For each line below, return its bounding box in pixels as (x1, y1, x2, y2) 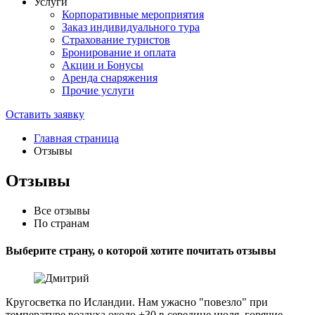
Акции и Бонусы (62, 59, 143, 71)
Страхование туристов (62, 34, 170, 46)
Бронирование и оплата (62, 46, 176, 58)
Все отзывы (34, 204, 90, 217)
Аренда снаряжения (62, 72, 157, 84)
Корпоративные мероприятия (62, 8, 204, 20)
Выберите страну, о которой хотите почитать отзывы (6, 245, 276, 257)
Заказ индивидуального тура (62, 21, 200, 33)
